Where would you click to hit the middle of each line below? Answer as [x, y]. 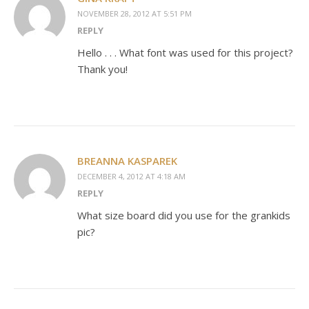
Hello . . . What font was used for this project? [185, 53]
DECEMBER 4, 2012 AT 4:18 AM [131, 177]
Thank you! [102, 69]
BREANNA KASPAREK [127, 161]
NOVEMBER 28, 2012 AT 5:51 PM [134, 14]
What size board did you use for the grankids [184, 216]
